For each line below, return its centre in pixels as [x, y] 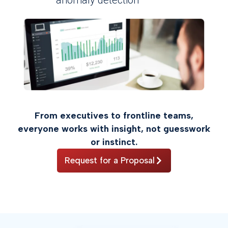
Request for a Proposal [110, 161]
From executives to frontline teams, [114, 116]
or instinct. [114, 142]
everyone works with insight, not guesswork [114, 129]
